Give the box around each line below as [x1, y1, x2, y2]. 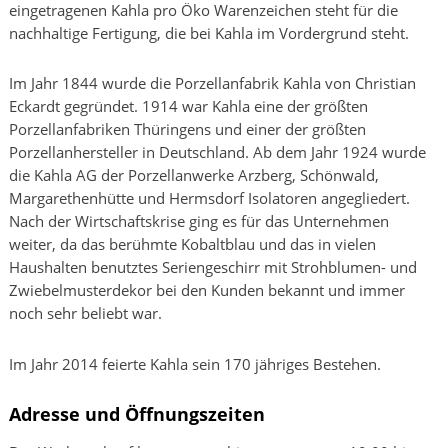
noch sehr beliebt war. [9, 303, 162, 324]
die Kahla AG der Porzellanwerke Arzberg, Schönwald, [9, 165, 379, 186]
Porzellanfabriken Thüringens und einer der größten [9, 119, 366, 140]
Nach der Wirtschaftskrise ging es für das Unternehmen [9, 211, 389, 232]
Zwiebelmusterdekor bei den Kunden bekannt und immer [9, 280, 405, 301]
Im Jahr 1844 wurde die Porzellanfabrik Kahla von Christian [9, 73, 416, 94]
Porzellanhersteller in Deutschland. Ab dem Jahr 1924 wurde [9, 142, 426, 163]
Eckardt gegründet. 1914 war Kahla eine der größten [9, 96, 368, 117]
